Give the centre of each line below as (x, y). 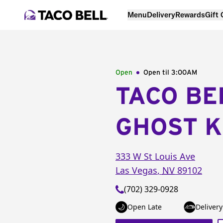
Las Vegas (136, 170)
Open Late (145, 207)
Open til (157, 73)
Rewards (190, 14)
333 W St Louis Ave (155, 156)
